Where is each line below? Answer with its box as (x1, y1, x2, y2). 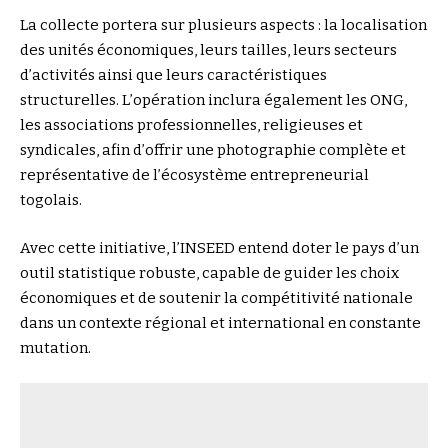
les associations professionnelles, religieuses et (20, 116, 363, 135)
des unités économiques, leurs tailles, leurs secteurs (20, 41, 397, 60)
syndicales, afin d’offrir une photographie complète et (20, 141, 406, 160)
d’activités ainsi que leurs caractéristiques (20, 66, 327, 85)
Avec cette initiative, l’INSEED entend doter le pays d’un (20, 238, 419, 257)
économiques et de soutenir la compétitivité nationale (20, 288, 413, 307)
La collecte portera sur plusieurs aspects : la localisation (20, 16, 427, 35)
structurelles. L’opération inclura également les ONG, (20, 91, 407, 110)
